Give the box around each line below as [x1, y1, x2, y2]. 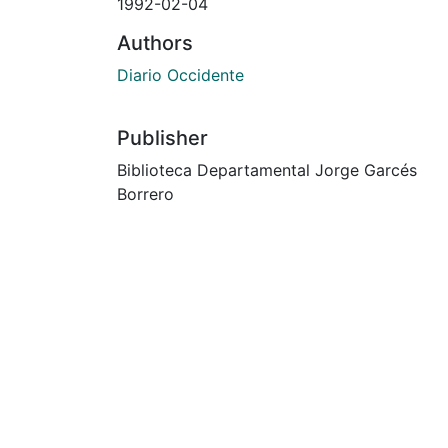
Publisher [117, 125, 208, 150]
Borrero [117, 183, 174, 204]
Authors [117, 30, 193, 55]
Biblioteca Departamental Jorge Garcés [117, 159, 417, 180]
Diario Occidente [117, 64, 244, 85]
